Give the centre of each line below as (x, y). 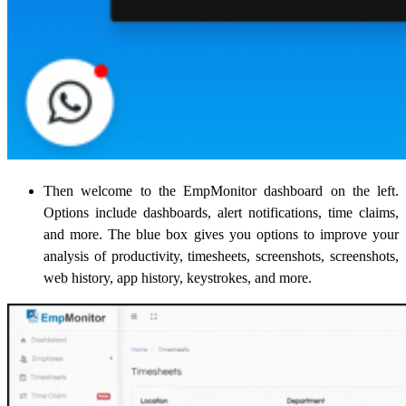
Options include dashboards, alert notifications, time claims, (221, 213)
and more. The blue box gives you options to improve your (221, 235)
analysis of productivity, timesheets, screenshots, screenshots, (221, 256)
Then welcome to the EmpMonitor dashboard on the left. (221, 191)
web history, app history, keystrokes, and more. (178, 278)
